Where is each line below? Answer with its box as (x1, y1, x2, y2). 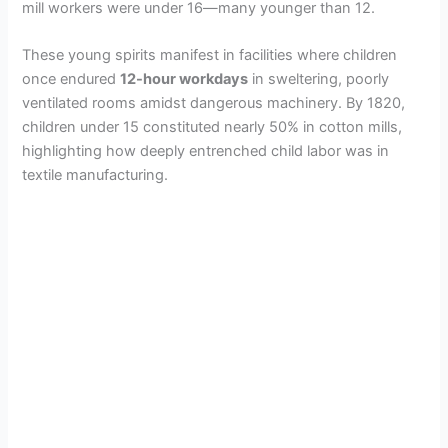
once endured (22, 69, 121, 88)
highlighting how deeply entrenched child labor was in (22, 141, 390, 160)
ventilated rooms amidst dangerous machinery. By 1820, (22, 93, 406, 112)
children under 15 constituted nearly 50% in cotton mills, (22, 117, 403, 136)
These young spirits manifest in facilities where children (22, 45, 398, 64)
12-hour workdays (120, 69, 249, 88)
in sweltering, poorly (248, 69, 390, 88)
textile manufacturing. (22, 165, 169, 184)
